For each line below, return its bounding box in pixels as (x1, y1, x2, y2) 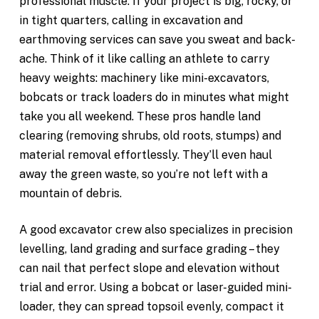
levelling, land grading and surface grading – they (19, 242, 280, 256)
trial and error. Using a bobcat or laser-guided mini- (19, 281, 292, 295)
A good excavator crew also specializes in (19, 223, 244, 237)
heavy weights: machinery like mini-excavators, (19, 71, 269, 85)
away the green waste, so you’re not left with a (19, 167, 268, 182)
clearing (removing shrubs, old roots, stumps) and (19, 129, 281, 143)
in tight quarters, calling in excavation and (19, 14, 243, 28)
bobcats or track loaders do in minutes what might (19, 90, 289, 105)
